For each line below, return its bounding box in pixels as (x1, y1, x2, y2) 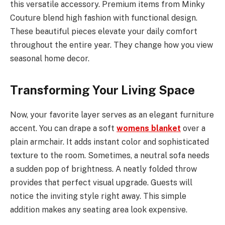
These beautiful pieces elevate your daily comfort (10, 26, 197, 36)
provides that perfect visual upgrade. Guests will (10, 177, 192, 187)
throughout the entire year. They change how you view (10, 40, 213, 50)
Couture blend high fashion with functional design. (10, 13, 197, 23)
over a (181, 123, 205, 133)
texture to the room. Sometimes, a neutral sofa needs (10, 150, 209, 160)
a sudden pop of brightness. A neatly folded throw (10, 164, 197, 174)
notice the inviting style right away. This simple (10, 191, 186, 201)
